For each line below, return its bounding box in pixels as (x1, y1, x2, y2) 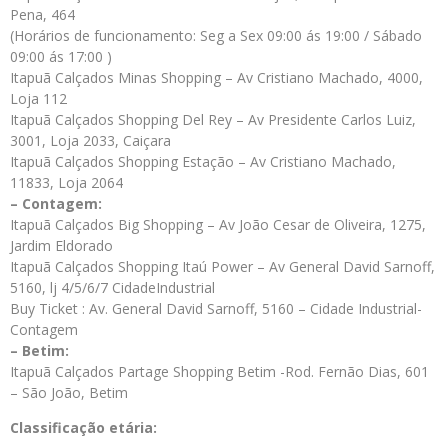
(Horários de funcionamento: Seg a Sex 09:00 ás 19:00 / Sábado (10, 26, 422, 45)
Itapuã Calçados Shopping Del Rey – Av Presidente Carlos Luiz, (10, 110, 416, 129)
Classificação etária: (10, 418, 157, 437)
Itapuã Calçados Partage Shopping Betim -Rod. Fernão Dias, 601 (10, 362, 429, 381)
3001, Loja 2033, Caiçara (10, 131, 171, 150)
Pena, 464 (10, 5, 75, 24)
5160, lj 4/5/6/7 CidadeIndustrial (10, 278, 215, 297)
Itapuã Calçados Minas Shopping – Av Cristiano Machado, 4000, (10, 68, 423, 87)
